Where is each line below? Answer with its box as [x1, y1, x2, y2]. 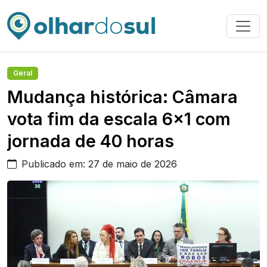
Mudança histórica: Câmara [7, 86, 238, 107]
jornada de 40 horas [7, 131, 174, 151]
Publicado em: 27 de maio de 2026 [21, 158, 177, 170]
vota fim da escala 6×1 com [7, 108, 231, 129]
